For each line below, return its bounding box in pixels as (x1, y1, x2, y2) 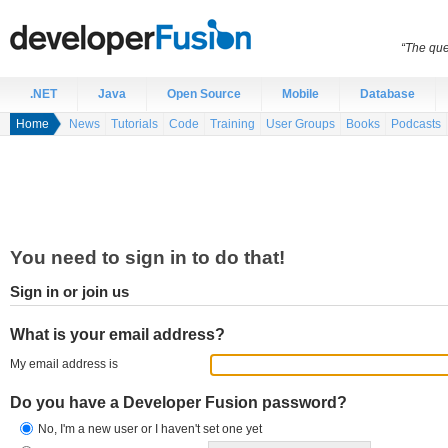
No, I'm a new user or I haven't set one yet (38, 422, 262, 436)
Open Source (167, 87, 241, 101)
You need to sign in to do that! (10, 246, 285, 268)
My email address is (10, 357, 118, 371)
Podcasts (391, 117, 441, 131)
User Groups (266, 117, 335, 131)
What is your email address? (10, 326, 225, 343)
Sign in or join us (10, 284, 129, 300)
